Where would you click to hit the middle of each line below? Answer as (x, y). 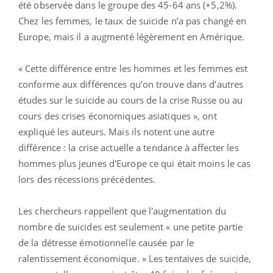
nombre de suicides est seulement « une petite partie (131, 226)
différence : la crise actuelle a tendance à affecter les (129, 147)
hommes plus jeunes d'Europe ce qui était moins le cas (135, 163)
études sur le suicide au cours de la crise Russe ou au (131, 100)
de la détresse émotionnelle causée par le (106, 242)
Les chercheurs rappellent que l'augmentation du (122, 211)
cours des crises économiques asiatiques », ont (118, 115)
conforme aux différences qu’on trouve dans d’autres (131, 84)
